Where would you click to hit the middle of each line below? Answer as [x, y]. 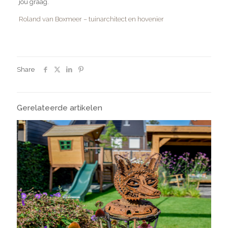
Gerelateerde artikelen [60, 107]
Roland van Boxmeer [50, 19]
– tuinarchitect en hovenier [123, 19]
